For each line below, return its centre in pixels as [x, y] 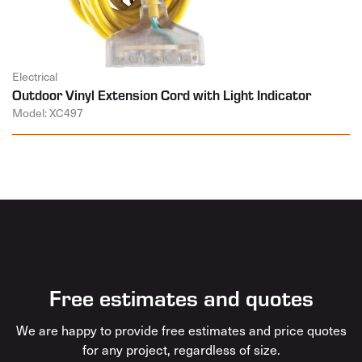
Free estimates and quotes [181, 298]
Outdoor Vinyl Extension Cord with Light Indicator [162, 95]
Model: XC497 [48, 113]
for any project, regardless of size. [181, 350]
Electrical [35, 77]
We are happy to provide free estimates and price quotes [181, 330]
